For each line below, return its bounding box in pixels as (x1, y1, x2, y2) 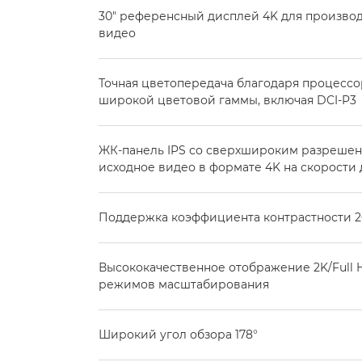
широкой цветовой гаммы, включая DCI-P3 (99, 93, 356, 107)
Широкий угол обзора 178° (99, 327, 258, 342)
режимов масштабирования (99, 277, 269, 292)
